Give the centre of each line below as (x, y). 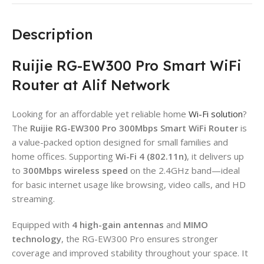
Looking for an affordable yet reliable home (100, 113)
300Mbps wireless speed (75, 170)
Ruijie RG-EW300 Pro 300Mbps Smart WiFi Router (134, 128)
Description (52, 34)
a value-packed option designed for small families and (120, 142)
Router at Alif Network (91, 85)
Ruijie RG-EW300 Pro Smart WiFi (127, 65)
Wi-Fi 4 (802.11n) (151, 156)
